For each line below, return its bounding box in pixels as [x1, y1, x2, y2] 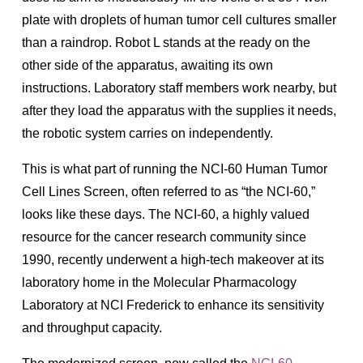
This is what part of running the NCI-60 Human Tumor [22, 161, 327, 176]
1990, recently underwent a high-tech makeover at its [22, 252, 324, 267]
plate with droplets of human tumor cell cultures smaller [22, 12, 336, 27]
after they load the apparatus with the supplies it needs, [22, 103, 336, 117]
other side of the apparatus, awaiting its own [22, 58, 273, 72]
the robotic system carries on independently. [22, 126, 273, 140]
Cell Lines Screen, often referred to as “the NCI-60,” [22, 184, 315, 199]
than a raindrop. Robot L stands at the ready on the [22, 35, 310, 49]
